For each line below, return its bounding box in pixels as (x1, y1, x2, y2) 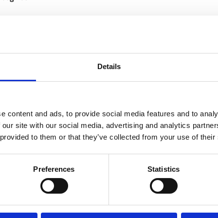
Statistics (147, 164, 180, 173)
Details (97, 62, 121, 71)
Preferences (33, 164, 75, 173)
